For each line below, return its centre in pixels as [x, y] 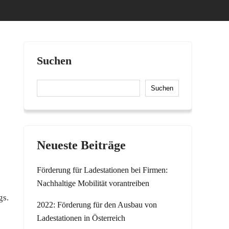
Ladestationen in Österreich [81, 218]
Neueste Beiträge [81, 145]
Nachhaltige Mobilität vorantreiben [93, 183]
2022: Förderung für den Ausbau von [97, 205]
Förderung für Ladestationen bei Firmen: [102, 170]
